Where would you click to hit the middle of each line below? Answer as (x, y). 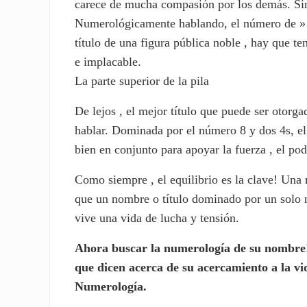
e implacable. (108, 61)
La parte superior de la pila (142, 81)
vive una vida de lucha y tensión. (157, 218)
